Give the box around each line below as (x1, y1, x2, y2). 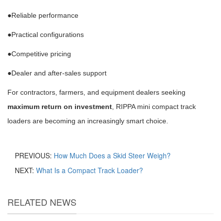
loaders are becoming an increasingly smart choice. (7, 116, 168, 125)
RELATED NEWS (7, 195, 76, 208)
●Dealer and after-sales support (7, 69, 107, 77)
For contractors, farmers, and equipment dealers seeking (7, 88, 185, 96)
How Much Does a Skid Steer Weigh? (54, 150, 171, 160)
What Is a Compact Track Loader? (36, 165, 143, 175)
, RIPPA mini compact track (112, 102, 196, 110)
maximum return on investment (7, 102, 112, 110)
